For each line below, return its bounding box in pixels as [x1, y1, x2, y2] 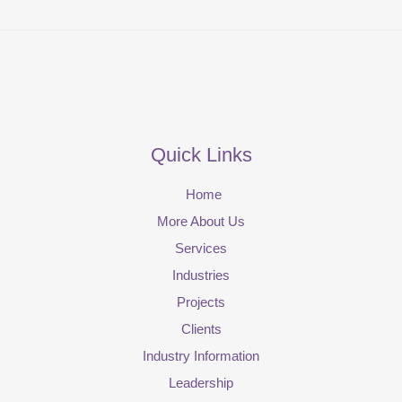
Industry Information [143, 349, 259, 363]
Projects [177, 295, 225, 310]
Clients [180, 322, 222, 336]
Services [175, 241, 227, 256]
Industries [172, 268, 230, 283]
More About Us [157, 214, 245, 229]
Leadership [169, 376, 233, 390]
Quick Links [150, 144, 252, 166]
